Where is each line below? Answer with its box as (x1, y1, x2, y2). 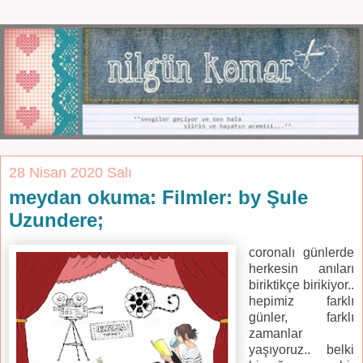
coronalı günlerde (248, 246, 354, 260)
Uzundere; (9, 209, 104, 232)
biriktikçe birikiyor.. (248, 278, 354, 293)
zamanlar (248, 327, 302, 341)
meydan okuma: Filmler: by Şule (9, 186, 308, 209)
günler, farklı (248, 310, 354, 325)
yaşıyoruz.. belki (248, 343, 354, 357)
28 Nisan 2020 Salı (9, 164, 132, 181)
